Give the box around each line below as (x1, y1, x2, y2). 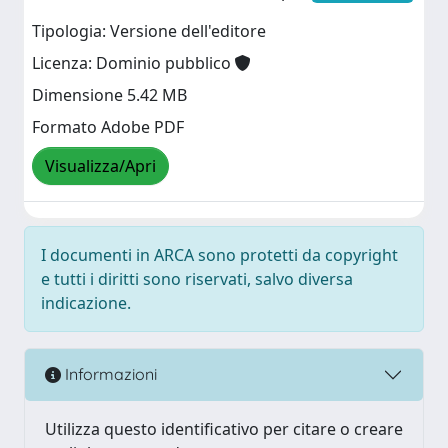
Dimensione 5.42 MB (32, 84, 187, 107)
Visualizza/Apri (45, 155, 156, 178)
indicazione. (41, 291, 131, 314)
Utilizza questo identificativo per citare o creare (45, 417, 403, 440)
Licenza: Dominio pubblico (32, 52, 235, 75)
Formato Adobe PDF (32, 116, 184, 139)
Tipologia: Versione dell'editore (32, 20, 266, 43)
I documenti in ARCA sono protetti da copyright (41, 243, 398, 266)
